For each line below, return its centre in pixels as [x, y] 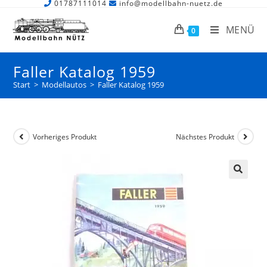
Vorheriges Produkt [65, 136]
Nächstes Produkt [205, 136]
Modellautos [64, 85]
